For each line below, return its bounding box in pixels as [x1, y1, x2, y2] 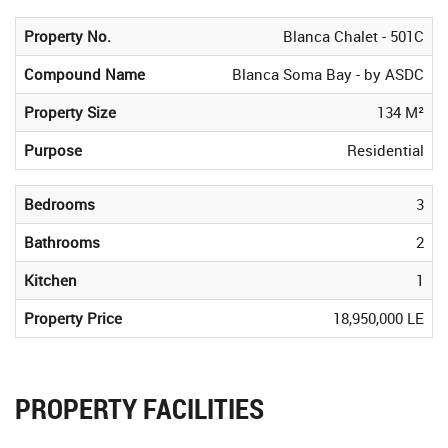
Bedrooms [24, 194, 95, 215]
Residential [347, 140, 424, 161]
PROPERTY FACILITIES [15, 389, 264, 428]
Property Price [24, 308, 122, 329]
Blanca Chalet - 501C [283, 26, 424, 47]
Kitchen [24, 270, 77, 291]
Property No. [24, 26, 111, 47]
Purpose [24, 140, 82, 161]
